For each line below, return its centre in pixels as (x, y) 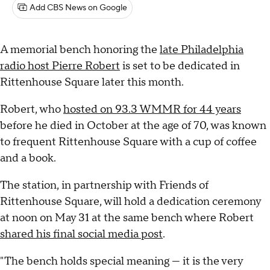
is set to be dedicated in (180, 66)
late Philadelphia (202, 50)
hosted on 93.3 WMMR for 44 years (152, 110)
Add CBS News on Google (78, 8)
